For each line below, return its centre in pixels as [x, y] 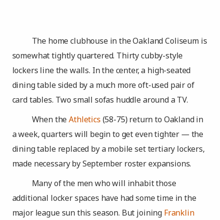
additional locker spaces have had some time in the [104, 198]
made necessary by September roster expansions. [102, 164]
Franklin [179, 213]
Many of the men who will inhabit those [104, 183]
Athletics [85, 119]
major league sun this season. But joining [88, 213]
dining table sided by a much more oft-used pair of [103, 85]
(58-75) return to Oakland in [152, 119]
